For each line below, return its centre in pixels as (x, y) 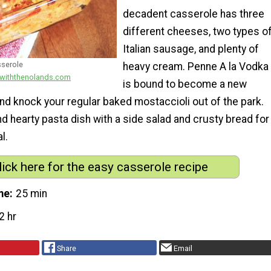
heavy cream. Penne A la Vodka (196, 66)
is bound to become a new (185, 84)
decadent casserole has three (194, 14)
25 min (32, 193)
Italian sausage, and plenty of (191, 49)
